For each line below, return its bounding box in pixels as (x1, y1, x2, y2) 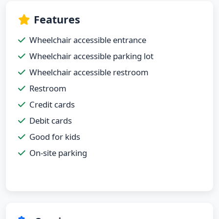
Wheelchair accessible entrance (29, 34, 146, 45)
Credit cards (29, 98, 75, 110)
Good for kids (29, 131, 80, 142)
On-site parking (29, 147, 87, 158)
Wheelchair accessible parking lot (29, 50, 153, 62)
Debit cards (29, 114, 72, 126)
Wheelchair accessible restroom (29, 66, 149, 78)
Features (34, 12, 80, 26)
